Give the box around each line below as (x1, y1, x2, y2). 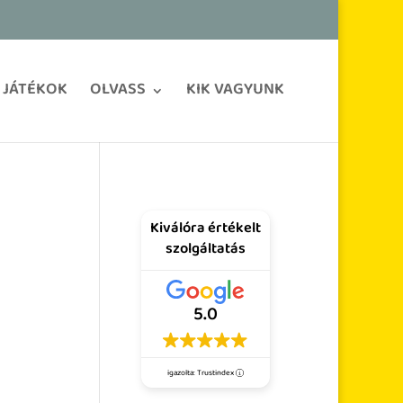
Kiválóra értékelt (149, 214, 261, 245)
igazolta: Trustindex (166, 365, 236, 381)
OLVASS (90, 75, 146, 107)
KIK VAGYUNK (186, 75, 284, 107)
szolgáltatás (165, 235, 246, 265)
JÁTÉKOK (3, 75, 67, 107)
